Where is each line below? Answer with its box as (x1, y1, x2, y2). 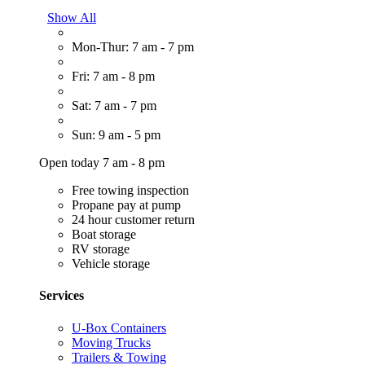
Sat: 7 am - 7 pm (72, 99, 156, 113)
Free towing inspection (72, 183, 189, 198)
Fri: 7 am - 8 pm (72, 69, 155, 84)
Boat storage (72, 227, 136, 242)
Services (39, 288, 84, 303)
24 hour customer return (72, 213, 195, 227)
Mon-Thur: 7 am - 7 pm (72, 40, 194, 55)
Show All (47, 11, 96, 25)
